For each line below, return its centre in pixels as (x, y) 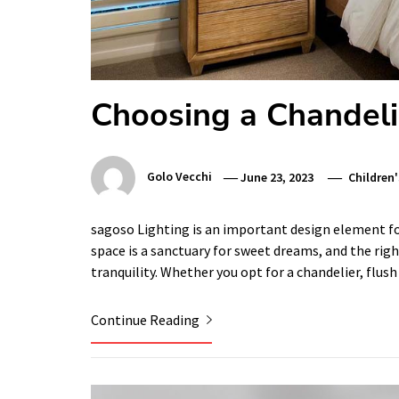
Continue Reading (147, 320)
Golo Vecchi (179, 177)
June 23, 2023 (277, 177)
